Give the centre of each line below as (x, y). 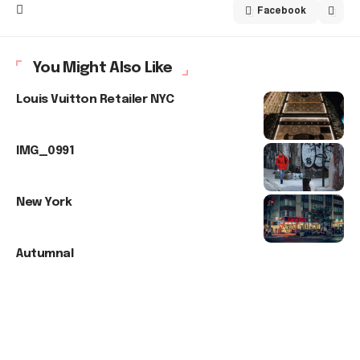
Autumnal (45, 254)
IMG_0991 (45, 151)
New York (44, 202)
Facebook (282, 10)
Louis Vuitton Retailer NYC (95, 100)
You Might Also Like (102, 68)
